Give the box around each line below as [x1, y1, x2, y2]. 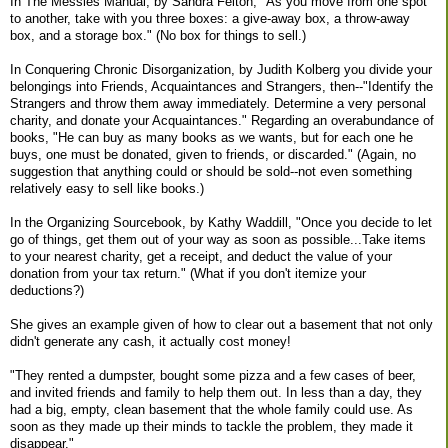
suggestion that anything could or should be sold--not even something [10, 163, 412, 179]
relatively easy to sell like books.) [10, 180, 204, 196]
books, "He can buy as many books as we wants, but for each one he [10, 129, 413, 145]
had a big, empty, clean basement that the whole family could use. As [10, 401, 413, 417]
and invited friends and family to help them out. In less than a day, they [10, 384, 422, 400]
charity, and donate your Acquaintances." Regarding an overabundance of [10, 112, 434, 128]
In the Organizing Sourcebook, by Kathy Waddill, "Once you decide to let [10, 214, 432, 230]
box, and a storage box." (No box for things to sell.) [10, 27, 306, 43]
